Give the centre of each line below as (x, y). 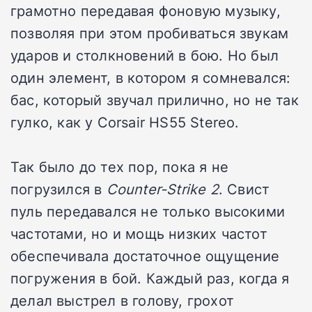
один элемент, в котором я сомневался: (151, 78)
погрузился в (58, 189)
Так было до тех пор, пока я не (119, 167)
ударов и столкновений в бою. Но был (145, 55)
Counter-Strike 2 (162, 189)
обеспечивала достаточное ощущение (145, 256)
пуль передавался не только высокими (148, 211)
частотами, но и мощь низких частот (139, 234)
